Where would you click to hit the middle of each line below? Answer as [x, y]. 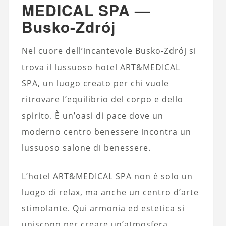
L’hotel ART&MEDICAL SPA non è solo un [107, 176]
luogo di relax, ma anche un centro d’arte [110, 192]
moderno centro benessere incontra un [106, 131]
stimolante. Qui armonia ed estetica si [103, 208]
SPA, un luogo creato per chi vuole [95, 83]
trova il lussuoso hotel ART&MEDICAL [101, 67]
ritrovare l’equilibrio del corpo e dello [102, 99]
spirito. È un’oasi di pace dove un [92, 115]
